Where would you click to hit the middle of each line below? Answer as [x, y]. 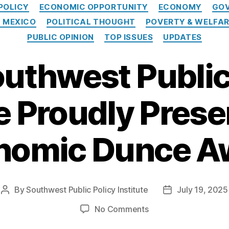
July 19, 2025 [202, 190]
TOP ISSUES [129, 37]
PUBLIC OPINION [60, 37]
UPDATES [183, 37]
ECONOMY [180, 7]
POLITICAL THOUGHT [91, 22]
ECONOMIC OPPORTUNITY [94, 7]
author [17, 203]
